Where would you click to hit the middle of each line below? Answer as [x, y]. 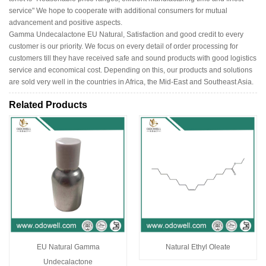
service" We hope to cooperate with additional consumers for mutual [118, 10]
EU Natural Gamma [68, 247]
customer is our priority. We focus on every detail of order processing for [123, 46]
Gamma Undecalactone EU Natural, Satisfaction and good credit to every [126, 34]
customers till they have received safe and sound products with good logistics [133, 58]
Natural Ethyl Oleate [198, 247]
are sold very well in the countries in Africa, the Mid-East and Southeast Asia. [131, 82]
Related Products [48, 105]
